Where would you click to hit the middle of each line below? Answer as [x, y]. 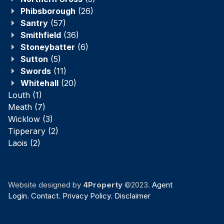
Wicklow [24, 119]
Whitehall [39, 83]
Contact [45, 195]
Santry [34, 23]
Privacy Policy [86, 195]
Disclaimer [132, 195]
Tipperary [27, 131]
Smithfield [41, 35]
